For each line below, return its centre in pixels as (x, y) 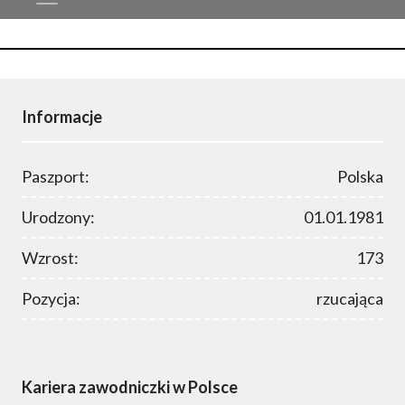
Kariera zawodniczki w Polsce (130, 387)
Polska (360, 177)
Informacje (62, 117)
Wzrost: (50, 258)
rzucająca (350, 299)
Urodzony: (58, 217)
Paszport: (56, 177)
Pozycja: (51, 299)
